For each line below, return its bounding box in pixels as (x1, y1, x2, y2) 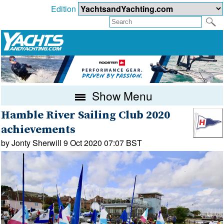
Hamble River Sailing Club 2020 (1, 107, 170, 122)
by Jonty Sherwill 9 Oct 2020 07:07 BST (1, 136, 142, 148)
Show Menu (89, 87, 153, 103)
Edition (50, 3, 78, 15)
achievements (1, 122, 76, 137)
